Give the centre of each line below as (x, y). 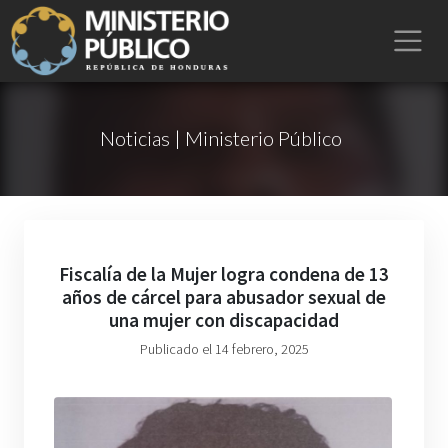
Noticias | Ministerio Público (220, 138)
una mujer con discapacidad (224, 320)
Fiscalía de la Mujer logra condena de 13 (224, 274)
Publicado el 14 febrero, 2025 (224, 349)
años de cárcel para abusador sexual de (224, 297)
